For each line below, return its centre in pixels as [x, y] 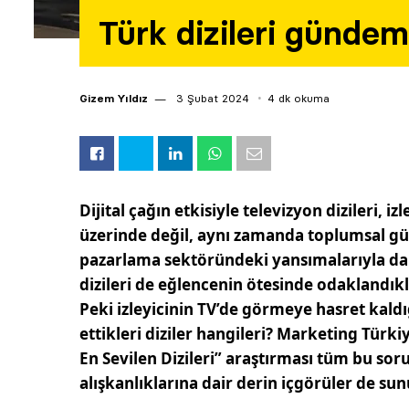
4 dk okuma [299, 99]
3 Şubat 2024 [211, 99]
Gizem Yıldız [114, 99]
